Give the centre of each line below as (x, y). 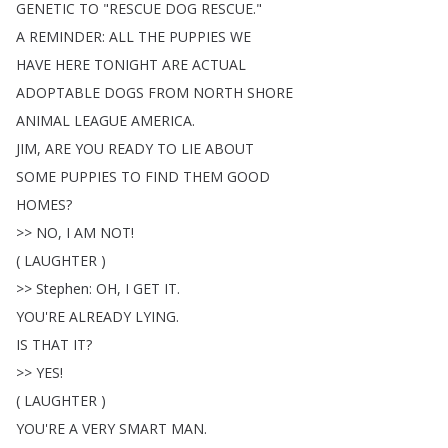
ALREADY (100, 316)
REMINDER (65, 36)
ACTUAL (219, 64)
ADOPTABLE (58, 92)
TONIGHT (126, 64)
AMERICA (161, 120)
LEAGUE (100, 120)
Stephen (62, 288)
